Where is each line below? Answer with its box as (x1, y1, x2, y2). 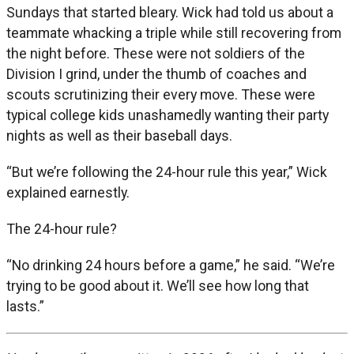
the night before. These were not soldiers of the (6, 45, 305, 62)
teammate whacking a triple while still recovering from (6, 24, 341, 42)
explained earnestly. (6, 184, 130, 201)
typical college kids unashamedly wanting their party (6, 107, 329, 124)
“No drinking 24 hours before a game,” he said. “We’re (6, 257, 335, 274)
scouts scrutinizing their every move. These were (6, 86, 315, 104)
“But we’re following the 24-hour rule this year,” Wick (6, 164, 327, 181)
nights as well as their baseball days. (6, 127, 232, 145)
